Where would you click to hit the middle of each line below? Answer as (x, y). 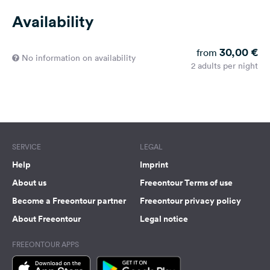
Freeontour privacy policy (190, 201)
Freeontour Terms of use (186, 183)
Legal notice (164, 219)
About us (29, 183)
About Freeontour (46, 219)
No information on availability (79, 58)
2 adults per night (224, 66)
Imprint (154, 165)
